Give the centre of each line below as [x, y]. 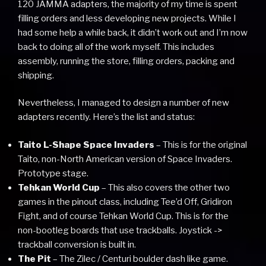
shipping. [36, 75]
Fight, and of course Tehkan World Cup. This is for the [123, 216]
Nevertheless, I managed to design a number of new [123, 103]
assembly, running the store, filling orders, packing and [126, 61]
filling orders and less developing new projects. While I [127, 18]
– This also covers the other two [165, 187]
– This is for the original [201, 145]
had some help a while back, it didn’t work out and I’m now [133, 32]
